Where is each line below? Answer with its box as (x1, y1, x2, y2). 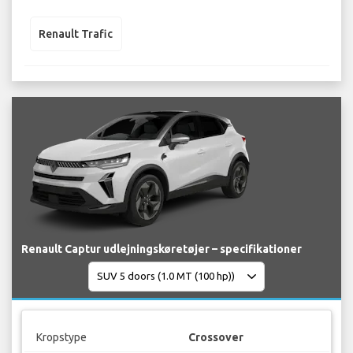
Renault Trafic (39, 27, 113, 40)
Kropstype (35, 331, 87, 344)
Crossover (188, 331, 243, 344)
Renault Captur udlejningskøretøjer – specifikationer (21, 242, 302, 255)
